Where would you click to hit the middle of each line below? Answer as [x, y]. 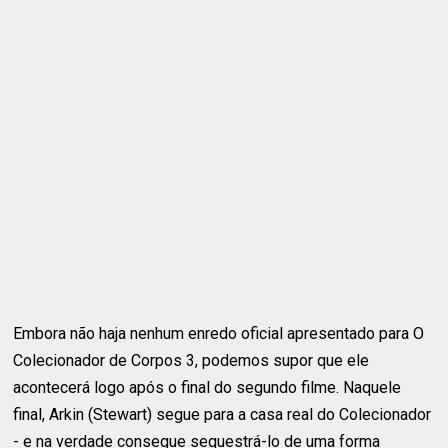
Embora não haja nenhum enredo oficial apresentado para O [219, 333]
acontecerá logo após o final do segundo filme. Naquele [207, 387]
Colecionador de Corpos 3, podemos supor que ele [191, 360]
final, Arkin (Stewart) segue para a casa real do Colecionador [222, 414]
